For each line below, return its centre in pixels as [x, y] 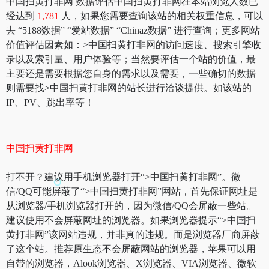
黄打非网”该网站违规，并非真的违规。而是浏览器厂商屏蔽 [133, 234]
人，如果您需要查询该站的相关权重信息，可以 [162, 16]
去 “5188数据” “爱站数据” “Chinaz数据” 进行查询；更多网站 [133, 30]
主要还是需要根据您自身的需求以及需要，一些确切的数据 [131, 73]
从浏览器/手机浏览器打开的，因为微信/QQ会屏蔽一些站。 [131, 205]
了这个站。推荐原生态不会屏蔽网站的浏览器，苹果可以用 [131, 249]
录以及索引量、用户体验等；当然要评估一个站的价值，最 [131, 59]
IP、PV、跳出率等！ [50, 102]
